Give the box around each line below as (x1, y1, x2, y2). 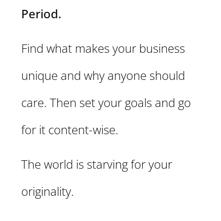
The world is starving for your (21, 156, 172, 173)
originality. (21, 183, 74, 200)
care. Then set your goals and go (21, 94, 191, 111)
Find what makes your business (21, 40, 185, 57)
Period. (21, 5, 61, 22)
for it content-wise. (21, 121, 118, 138)
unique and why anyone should (21, 67, 185, 84)
